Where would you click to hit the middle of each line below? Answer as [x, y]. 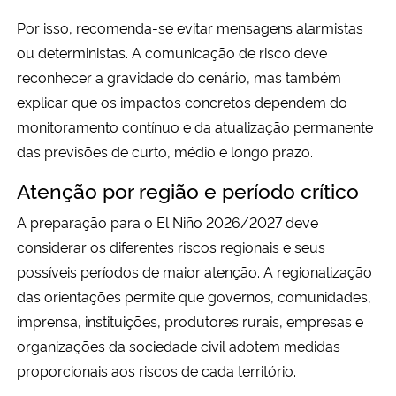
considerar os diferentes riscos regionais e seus [171, 247]
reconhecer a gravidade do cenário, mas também [179, 77]
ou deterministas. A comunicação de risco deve [172, 53]
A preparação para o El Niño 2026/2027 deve [168, 222]
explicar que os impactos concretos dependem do [182, 102]
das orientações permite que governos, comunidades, [194, 297]
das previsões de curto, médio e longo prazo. [165, 152]
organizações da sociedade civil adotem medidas [179, 346]
